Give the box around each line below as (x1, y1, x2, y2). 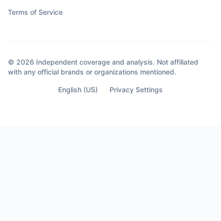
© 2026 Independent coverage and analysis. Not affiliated (8, 58, 198, 67)
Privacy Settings (110, 85, 163, 94)
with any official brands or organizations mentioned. (8, 68, 176, 76)
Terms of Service (8, 8, 63, 17)
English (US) (58, 85, 98, 94)
